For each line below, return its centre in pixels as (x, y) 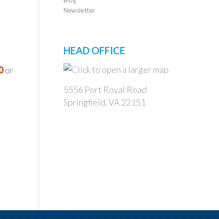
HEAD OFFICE (94, 50)
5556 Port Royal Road (105, 90)
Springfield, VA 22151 (104, 102)
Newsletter (79, 10)
